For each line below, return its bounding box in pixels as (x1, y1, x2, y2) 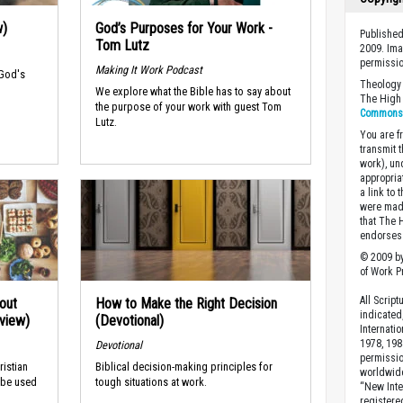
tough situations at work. (94, 375, 207, 390)
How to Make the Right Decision (94, 295, 277, 312)
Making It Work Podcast (94, 62, 202, 76)
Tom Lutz (94, 37, 149, 54)
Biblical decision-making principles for (94, 360, 273, 374)
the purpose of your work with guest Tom (94, 100, 282, 114)
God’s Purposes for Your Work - (94, 20, 273, 37)
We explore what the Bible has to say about (94, 85, 291, 99)
